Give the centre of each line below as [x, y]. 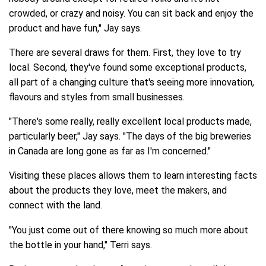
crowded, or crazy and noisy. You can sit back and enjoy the [131, 14]
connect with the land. [56, 205]
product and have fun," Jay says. [75, 28]
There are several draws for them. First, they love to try [125, 53]
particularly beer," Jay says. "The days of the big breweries [130, 137]
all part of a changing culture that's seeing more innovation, [132, 83]
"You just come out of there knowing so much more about [129, 230]
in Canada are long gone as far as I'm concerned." [110, 151]
